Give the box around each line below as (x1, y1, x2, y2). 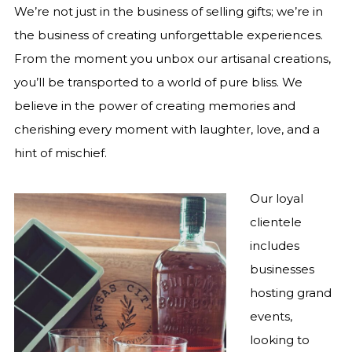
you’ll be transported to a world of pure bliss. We (13, 75, 302, 90)
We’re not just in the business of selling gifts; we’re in (13, 4, 323, 19)
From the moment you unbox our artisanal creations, (13, 51, 331, 66)
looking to (249, 332, 310, 347)
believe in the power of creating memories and (13, 98, 295, 113)
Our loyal (249, 191, 303, 206)
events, (249, 309, 292, 324)
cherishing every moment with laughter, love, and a (13, 122, 320, 137)
